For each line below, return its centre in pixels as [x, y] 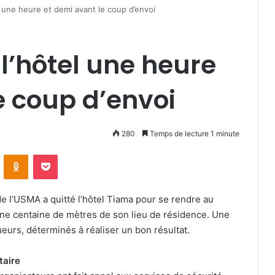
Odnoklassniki [54, 154]
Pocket [70, 154]
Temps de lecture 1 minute [194, 134]
